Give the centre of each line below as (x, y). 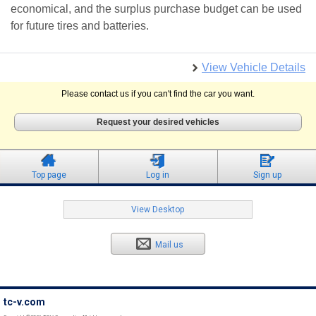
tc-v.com (24, 302)
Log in (158, 175)
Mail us (170, 245)
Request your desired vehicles (158, 122)
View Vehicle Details (254, 68)
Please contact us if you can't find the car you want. (158, 94)
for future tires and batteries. (80, 26)
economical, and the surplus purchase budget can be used (156, 9)
